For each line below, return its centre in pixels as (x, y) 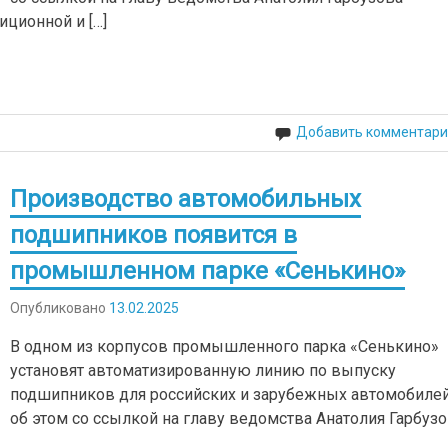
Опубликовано (60, 308)
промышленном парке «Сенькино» (208, 270)
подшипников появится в (154, 234)
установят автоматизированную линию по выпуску (203, 371)
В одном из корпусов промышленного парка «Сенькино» (225, 347)
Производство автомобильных (186, 198)
